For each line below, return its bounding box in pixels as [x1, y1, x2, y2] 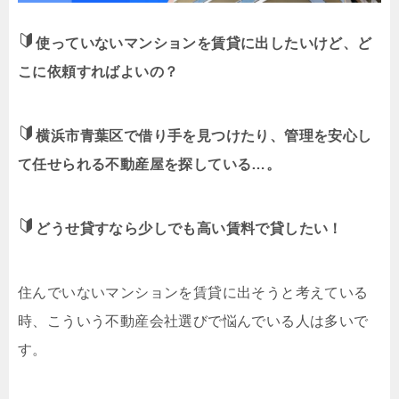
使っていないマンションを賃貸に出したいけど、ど [36, 35, 372, 51]
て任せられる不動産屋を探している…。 [18, 156, 281, 172]
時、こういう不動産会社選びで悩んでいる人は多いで [18, 313, 369, 329]
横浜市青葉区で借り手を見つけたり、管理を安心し [36, 127, 372, 143]
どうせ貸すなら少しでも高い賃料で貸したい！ [36, 220, 343, 236]
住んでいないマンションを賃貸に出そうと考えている [18, 284, 369, 300]
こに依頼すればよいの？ [18, 63, 179, 79]
